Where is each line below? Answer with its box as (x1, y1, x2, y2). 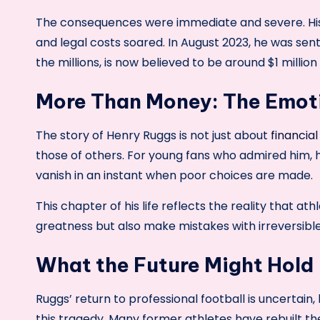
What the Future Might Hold (36, 251, 314, 277)
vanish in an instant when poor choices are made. (36, 166, 313, 184)
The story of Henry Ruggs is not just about (36, 126, 271, 144)
